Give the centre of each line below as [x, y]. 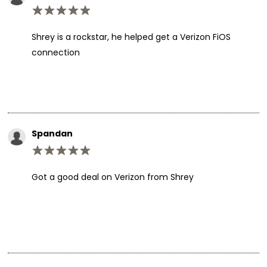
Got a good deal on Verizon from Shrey [112, 177]
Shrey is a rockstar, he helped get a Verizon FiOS [131, 37]
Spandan [52, 133]
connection [55, 52]
